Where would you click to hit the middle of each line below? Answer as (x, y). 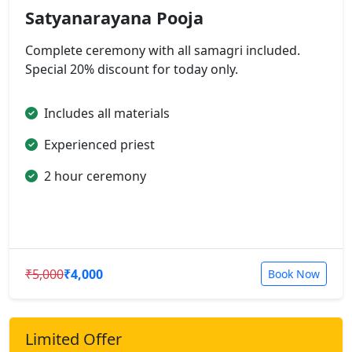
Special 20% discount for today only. (132, 69)
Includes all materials (107, 113)
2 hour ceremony (95, 176)
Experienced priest (99, 145)
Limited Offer (73, 339)
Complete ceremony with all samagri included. (163, 50)
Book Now (294, 274)
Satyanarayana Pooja (114, 18)
